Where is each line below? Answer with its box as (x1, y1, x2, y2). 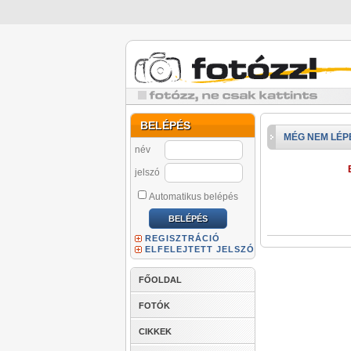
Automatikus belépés (149, 191, 238, 202)
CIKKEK (139, 327, 172, 336)
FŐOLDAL (139, 275, 182, 284)
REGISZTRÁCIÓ (145, 233, 220, 243)
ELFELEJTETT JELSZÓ (145, 244, 255, 254)
